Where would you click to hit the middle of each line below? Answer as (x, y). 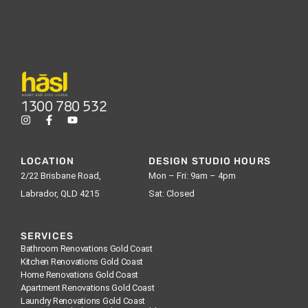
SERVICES (47, 236)
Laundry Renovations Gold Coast (83, 300)
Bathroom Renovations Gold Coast (87, 248)
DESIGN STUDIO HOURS (209, 161)
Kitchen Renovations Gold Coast (82, 261)
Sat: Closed (171, 193)
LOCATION (47, 161)
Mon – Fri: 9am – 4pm (192, 175)
